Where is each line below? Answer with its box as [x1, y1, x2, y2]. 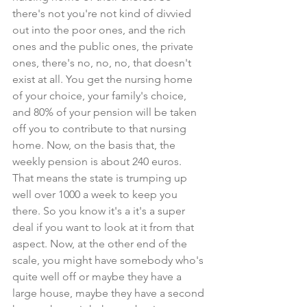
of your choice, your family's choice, [12, 89, 189, 102]
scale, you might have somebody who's [12, 254, 206, 267]
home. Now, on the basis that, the [12, 138, 178, 151]
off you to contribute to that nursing [12, 122, 189, 135]
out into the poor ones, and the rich [12, 23, 188, 36]
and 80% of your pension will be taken [12, 106, 199, 119]
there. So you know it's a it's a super [12, 204, 188, 217]
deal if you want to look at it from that [12, 221, 197, 234]
